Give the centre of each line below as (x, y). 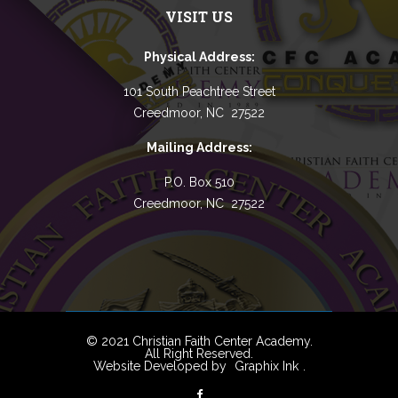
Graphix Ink (266, 366)
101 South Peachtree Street (199, 91)
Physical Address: (199, 56)
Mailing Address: (199, 147)
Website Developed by (161, 366)
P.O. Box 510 (199, 182)
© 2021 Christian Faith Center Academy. (199, 341)
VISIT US (199, 16)
